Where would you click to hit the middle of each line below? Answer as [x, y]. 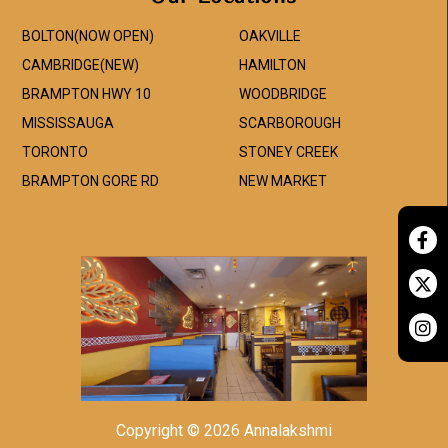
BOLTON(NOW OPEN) [88, 36]
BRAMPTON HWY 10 [86, 94]
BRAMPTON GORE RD [90, 181]
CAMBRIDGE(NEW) [80, 65]
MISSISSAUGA [68, 123]
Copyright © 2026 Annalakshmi [224, 431]
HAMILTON [272, 65]
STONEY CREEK [288, 152]
